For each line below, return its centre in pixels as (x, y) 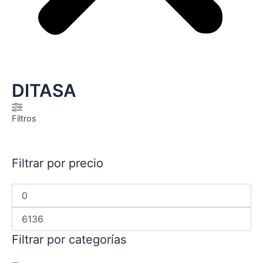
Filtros (24, 118)
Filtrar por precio (58, 163)
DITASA (44, 90)
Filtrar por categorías (69, 240)
